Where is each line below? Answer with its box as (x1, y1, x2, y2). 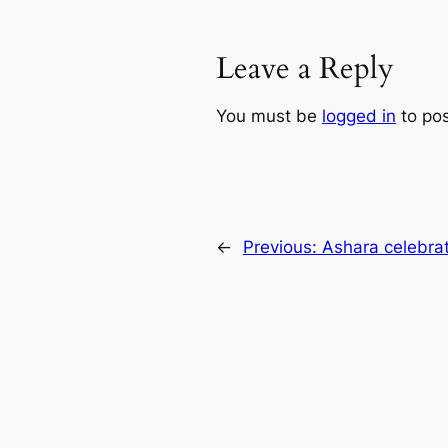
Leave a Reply (216, 48, 394, 89)
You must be (216, 106, 322, 127)
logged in (322, 106, 396, 127)
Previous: (243, 237, 322, 258)
